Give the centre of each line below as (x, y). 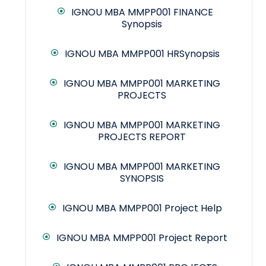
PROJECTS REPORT (142, 137)
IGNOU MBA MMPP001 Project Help (142, 208)
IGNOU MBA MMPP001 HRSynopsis (142, 54)
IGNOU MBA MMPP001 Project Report (142, 238)
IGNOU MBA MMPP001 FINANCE (142, 12)
